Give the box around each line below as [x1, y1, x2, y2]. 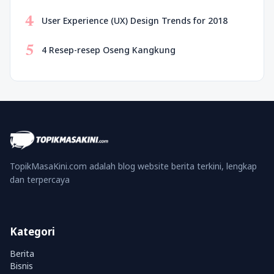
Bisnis [10, 260, 33, 272]
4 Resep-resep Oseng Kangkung [42, 44, 176, 56]
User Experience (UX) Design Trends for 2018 [42, 15, 228, 26]
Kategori [10, 224, 55, 239]
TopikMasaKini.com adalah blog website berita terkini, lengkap [10, 160, 257, 172]
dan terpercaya [10, 174, 70, 185]
